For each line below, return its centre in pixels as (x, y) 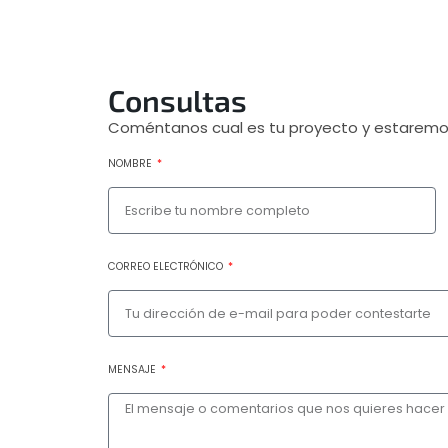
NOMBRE (131, 164)
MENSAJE (133, 370)
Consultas (177, 100)
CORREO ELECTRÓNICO (166, 267)
